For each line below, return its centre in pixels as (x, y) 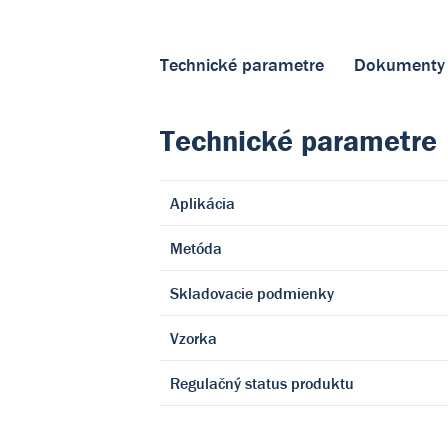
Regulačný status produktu (262, 383)
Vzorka (193, 338)
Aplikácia (202, 203)
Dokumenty (399, 64)
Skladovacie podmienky (252, 293)
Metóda (196, 248)
